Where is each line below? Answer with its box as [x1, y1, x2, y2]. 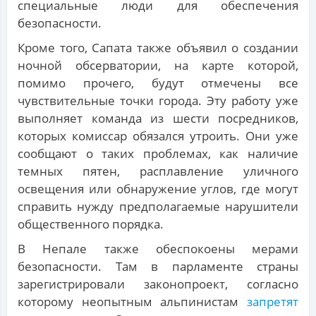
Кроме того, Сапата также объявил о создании [18, 39, 298, 56]
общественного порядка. [18, 216, 164, 233]
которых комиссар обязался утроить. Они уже [18, 128, 298, 145]
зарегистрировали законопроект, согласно [18, 276, 298, 293]
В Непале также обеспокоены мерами [18, 241, 298, 257]
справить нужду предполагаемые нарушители [18, 198, 298, 215]
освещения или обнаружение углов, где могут [18, 181, 298, 197]
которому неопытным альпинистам [18, 293, 247, 310]
